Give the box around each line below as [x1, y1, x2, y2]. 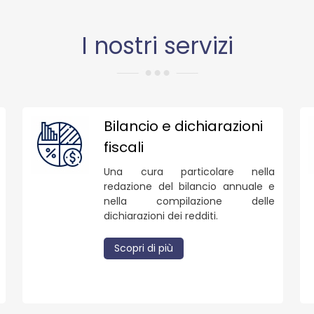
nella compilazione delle [104, 193, 275, 208]
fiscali [104, 137, 144, 157]
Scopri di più [114, 240, 174, 255]
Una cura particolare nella [104, 164, 275, 179]
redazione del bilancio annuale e [104, 179, 275, 193]
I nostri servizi [81, 29, 233, 62]
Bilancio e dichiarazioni [104, 116, 264, 136]
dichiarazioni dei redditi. [104, 208, 219, 223]
